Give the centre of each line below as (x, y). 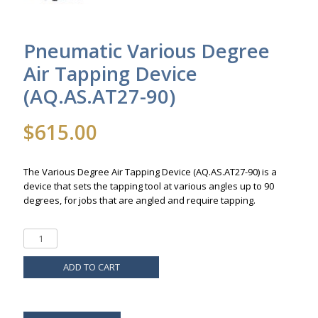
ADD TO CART (91, 267)
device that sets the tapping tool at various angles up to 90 (149, 186)
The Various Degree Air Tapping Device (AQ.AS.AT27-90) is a (150, 172)
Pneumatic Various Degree (147, 51)
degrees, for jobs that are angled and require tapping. (140, 201)
